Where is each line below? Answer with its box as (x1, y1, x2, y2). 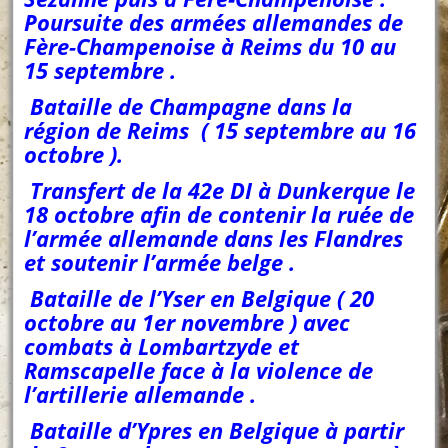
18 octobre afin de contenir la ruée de (24, 199, 415, 230)
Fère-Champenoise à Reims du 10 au (24, 31, 397, 62)
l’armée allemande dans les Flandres (24, 223, 404, 254)
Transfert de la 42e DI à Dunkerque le (24, 175, 416, 206)
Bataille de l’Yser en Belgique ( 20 (24, 283, 375, 314)
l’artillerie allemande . (24, 379, 257, 410)
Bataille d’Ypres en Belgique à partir (24, 415, 405, 446)
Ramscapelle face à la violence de (24, 355, 374, 386)
